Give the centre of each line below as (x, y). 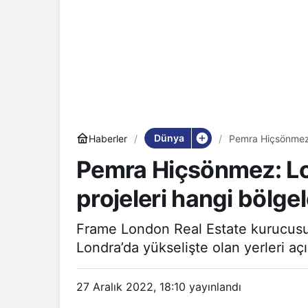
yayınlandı (213, 287)
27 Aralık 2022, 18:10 (131, 287)
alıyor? (243, 150)
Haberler (108, 138)
